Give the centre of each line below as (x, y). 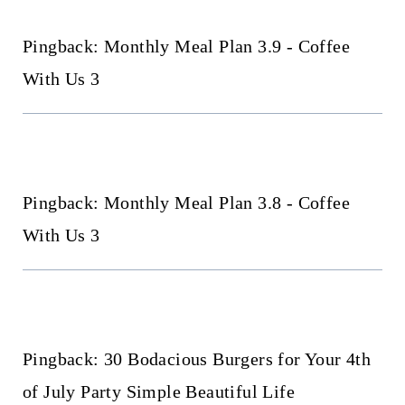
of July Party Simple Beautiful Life (158, 391)
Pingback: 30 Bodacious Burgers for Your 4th (197, 358)
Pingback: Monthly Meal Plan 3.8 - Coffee (186, 202)
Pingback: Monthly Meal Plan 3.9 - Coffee (186, 46)
